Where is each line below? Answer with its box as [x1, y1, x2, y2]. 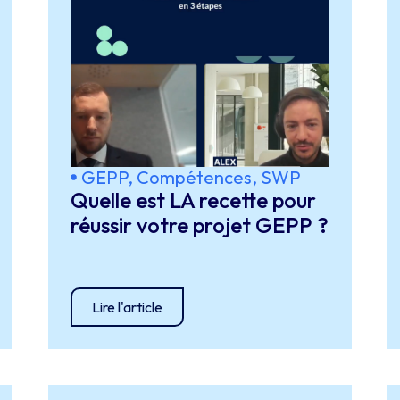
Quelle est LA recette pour [70, 187, 316, 213]
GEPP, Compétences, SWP [80, 166, 301, 188]
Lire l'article [91, 298, 162, 316]
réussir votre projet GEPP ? [70, 212, 329, 238]
